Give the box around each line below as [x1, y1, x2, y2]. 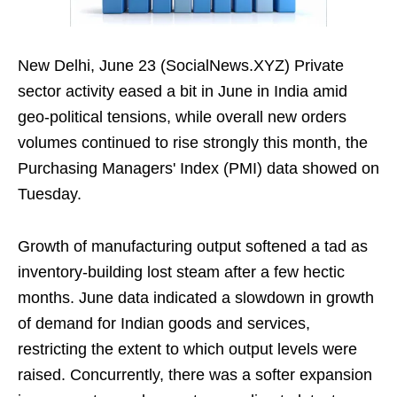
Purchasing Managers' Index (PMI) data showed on [18, 160, 379, 178]
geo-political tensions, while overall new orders [18, 108, 346, 127]
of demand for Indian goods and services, [18, 315, 310, 333]
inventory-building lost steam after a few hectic [18, 263, 345, 282]
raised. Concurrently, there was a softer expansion [18, 366, 372, 385]
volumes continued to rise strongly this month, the [18, 134, 368, 152]
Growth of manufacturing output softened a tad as [18, 237, 368, 256]
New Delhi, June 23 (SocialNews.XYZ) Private [18, 57, 344, 75]
